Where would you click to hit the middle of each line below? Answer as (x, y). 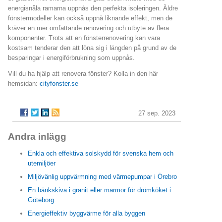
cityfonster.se (59, 84)
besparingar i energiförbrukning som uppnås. (71, 57)
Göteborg (41, 200)
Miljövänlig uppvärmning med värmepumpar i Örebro (102, 177)
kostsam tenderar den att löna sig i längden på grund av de (92, 48)
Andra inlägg (37, 137)
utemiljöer (42, 164)
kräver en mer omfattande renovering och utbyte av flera (88, 28)
